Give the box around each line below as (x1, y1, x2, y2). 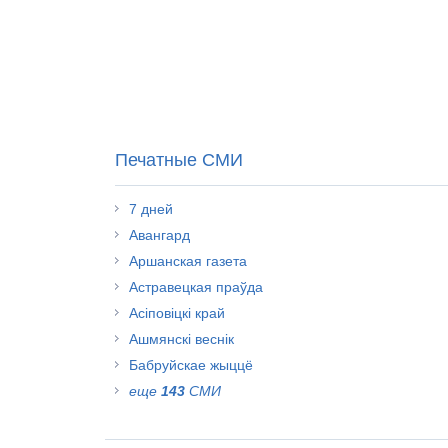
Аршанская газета (129, 253, 247, 269)
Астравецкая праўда (129, 279, 263, 295)
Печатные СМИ (115, 150, 243, 170)
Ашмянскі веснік (129, 331, 234, 347)
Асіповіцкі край (129, 305, 225, 321)
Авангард (129, 227, 190, 243)
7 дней (129, 201, 173, 217)
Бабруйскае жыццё (129, 357, 253, 373)
